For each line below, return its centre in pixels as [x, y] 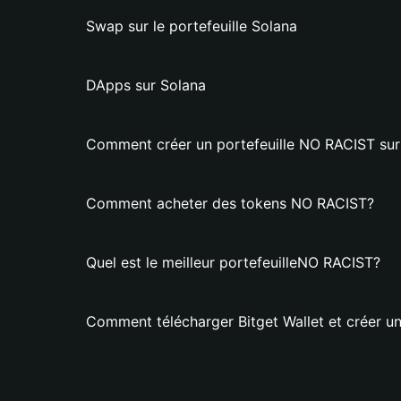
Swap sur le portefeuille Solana [192, 26]
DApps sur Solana [146, 85]
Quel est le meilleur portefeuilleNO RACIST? [233, 262]
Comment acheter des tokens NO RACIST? [230, 203]
